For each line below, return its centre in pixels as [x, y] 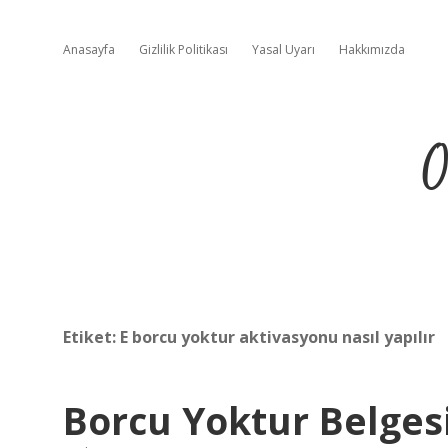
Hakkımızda [372, 49]
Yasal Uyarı [283, 49]
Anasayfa [89, 49]
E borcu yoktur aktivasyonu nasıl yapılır [277, 337]
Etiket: [91, 337]
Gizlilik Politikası [183, 49]
